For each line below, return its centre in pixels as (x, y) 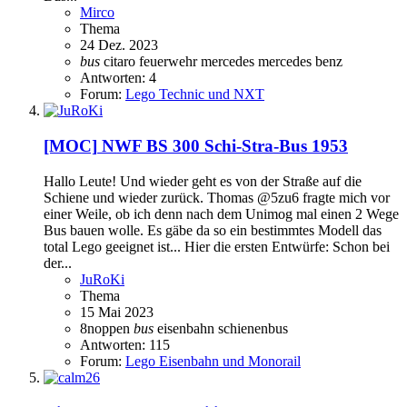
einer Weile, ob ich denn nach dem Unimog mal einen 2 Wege (221, 213)
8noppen (107, 328)
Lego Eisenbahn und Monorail (213, 361)
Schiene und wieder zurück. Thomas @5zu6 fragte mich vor (217, 197)
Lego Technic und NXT (195, 94)
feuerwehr (170, 62)
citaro (121, 62)
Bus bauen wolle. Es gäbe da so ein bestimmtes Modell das (213, 230)
